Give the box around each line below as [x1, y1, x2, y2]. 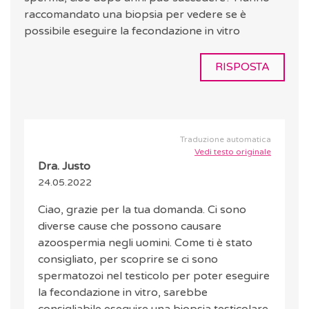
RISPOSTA [215, 60, 270, 74]
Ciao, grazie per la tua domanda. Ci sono [38, 203, 246, 217]
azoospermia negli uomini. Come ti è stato [38, 236, 252, 250]
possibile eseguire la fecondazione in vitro [24, 24, 240, 39]
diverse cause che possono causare [38, 219, 221, 234]
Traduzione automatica [180, 134, 271, 145]
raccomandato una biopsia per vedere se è [24, 8, 246, 22]
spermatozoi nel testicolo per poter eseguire [38, 269, 270, 283]
